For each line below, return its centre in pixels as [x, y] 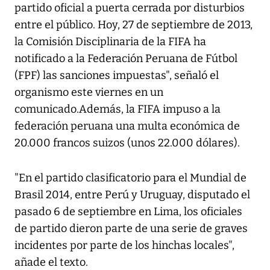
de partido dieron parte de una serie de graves [131, 229]
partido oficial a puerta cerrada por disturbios [130, 8]
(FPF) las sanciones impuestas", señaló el [117, 76]
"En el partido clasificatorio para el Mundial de [130, 178]
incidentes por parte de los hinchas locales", [124, 246]
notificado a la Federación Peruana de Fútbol [126, 59]
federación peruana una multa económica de [127, 126]
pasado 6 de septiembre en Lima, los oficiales [128, 212]
